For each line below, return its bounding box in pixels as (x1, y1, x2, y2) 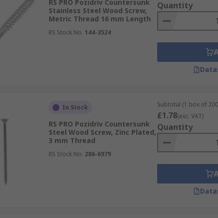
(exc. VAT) (177, 112, 203, 120)
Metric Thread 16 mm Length (48, 14, 151, 23)
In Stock (62, 103, 88, 111)
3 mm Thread (48, 136, 95, 145)
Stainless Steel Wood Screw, (48, 6, 147, 15)
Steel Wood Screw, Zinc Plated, (48, 127, 156, 137)
